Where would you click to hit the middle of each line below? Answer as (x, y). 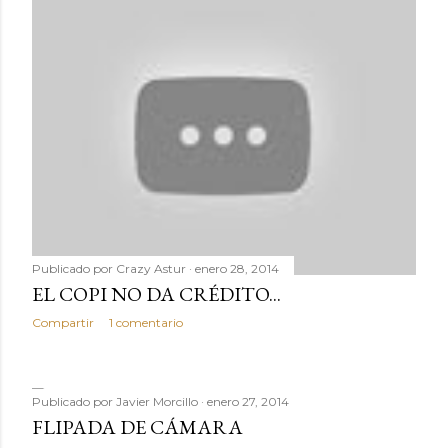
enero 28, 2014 (237, 268)
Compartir (63, 322)
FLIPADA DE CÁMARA (137, 427)
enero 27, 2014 (248, 401)
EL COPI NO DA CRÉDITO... (156, 294)
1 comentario (146, 322)
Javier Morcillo (157, 401)
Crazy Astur (151, 268)
